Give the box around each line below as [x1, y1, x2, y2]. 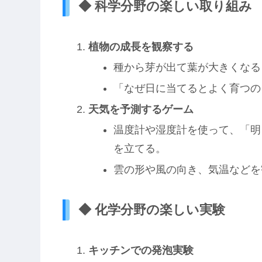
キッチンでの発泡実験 [88, 244, 194, 257]
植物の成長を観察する [88, 40, 194, 53]
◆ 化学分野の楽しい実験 [78, 202, 225, 218]
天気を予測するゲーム [88, 103, 194, 115]
